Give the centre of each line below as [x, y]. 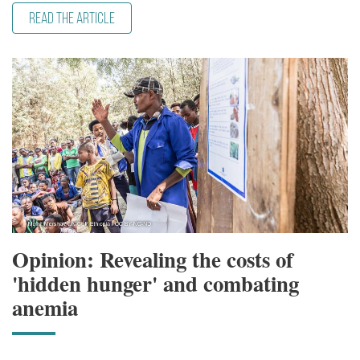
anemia [45, 308]
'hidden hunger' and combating [155, 284]
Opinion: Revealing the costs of [153, 260]
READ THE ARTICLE [72, 19]
